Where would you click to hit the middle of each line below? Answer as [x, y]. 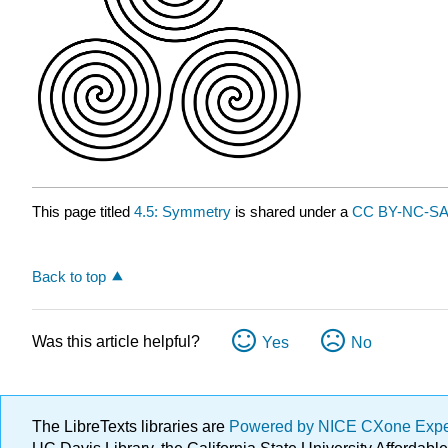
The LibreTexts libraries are [130, 427]
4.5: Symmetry [182, 211]
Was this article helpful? [116, 341]
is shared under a [291, 211]
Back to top [69, 277]
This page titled [83, 211]
